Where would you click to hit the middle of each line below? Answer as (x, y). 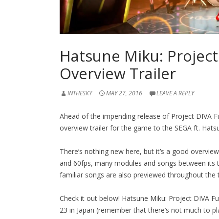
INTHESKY (80, 93)
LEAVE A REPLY (175, 93)
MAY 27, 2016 (124, 93)
